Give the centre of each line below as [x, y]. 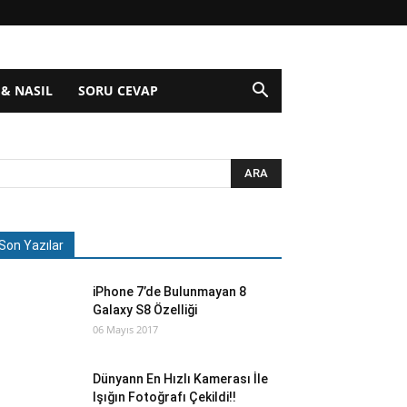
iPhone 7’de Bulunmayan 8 [169, 292]
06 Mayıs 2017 [125, 329]
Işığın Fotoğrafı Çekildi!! [164, 397]
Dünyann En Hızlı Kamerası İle [180, 379]
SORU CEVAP [118, 90]
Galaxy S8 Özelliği [145, 310]
